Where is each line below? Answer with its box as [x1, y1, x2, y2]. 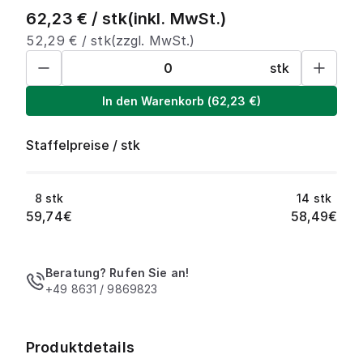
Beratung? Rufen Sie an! [45, 266, 190, 280]
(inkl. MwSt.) [126, 9, 227, 28]
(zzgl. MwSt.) [110, 32, 195, 49]
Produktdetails [26, 339, 135, 356]
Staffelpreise [26, 137, 109, 153]
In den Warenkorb [102, 93, 204, 108]
